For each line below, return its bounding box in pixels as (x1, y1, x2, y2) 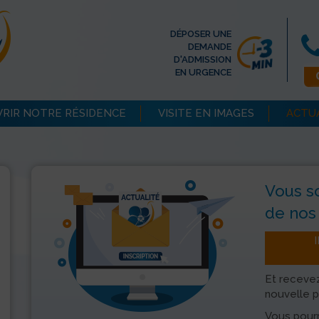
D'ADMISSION (174, 54, 231, 66)
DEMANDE (188, 41, 231, 53)
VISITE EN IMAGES (158, 107, 254, 120)
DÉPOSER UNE (170, 28, 231, 40)
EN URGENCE (175, 67, 231, 78)
